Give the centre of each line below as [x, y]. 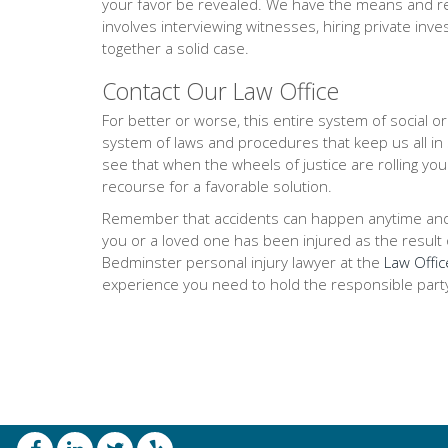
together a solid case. [175, 48]
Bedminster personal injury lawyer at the [243, 262]
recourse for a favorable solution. [217, 186]
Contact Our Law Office [220, 91]
